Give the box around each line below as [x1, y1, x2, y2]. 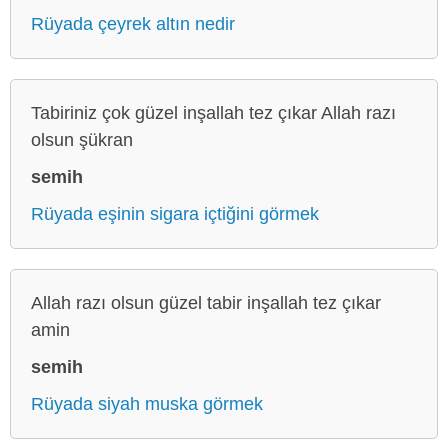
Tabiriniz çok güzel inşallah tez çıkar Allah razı [31, 102, 396, 123]
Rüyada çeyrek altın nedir [31, 13, 235, 34]
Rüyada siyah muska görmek [31, 393, 263, 414]
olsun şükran [31, 129, 133, 150]
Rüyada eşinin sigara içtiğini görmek [31, 203, 319, 224]
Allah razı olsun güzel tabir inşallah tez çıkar [31, 292, 381, 313]
